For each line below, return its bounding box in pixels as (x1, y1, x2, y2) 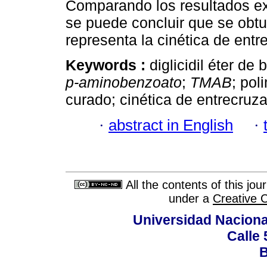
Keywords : (66, 57, 150, 74)
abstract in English (108, 116, 233, 133)
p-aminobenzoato (66, 74, 182, 91)
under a (169, 192, 213, 206)
